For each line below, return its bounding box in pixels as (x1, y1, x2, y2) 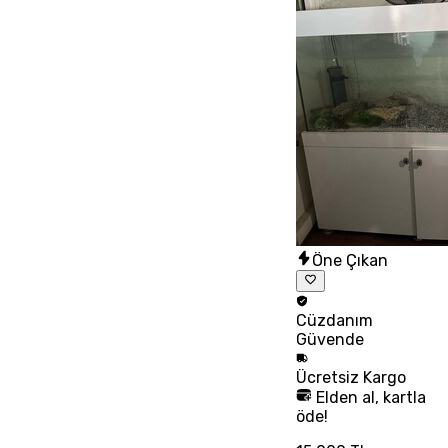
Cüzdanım (295, 311, 373, 331)
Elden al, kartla (311, 388, 426, 408)
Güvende (295, 330, 364, 350)
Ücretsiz (295, 368, 363, 388)
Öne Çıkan (311, 250, 388, 270)
